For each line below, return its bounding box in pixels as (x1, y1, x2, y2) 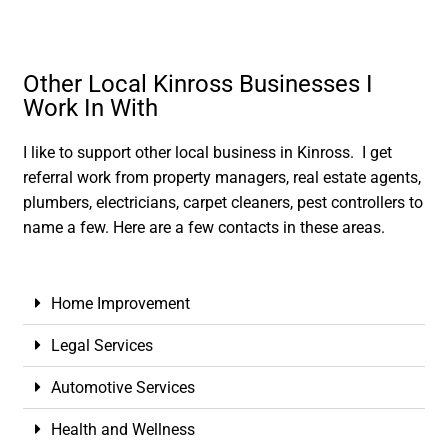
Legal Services (51, 335, 154, 355)
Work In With (23, 94, 159, 123)
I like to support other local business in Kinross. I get (23, 143, 393, 163)
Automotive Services (51, 377, 196, 397)
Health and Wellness (51, 419, 196, 439)
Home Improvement (51, 293, 191, 313)
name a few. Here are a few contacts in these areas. (23, 218, 386, 238)
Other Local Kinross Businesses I (23, 70, 374, 99)
